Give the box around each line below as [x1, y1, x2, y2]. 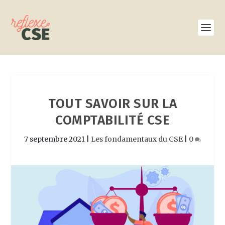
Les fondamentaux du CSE [91, 135, 183, 144]
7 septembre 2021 [24, 135, 85, 144]
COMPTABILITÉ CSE [55, 113, 170, 128]
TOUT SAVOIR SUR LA [48, 96, 177, 111]
